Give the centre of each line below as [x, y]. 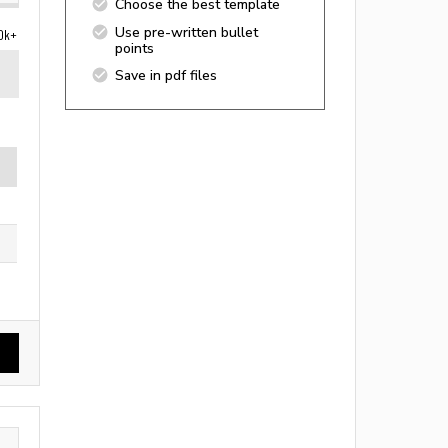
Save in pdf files [166, 75]
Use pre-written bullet [186, 32]
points [134, 48]
